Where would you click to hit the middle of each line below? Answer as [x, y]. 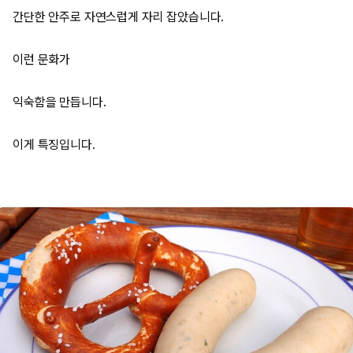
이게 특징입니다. [54, 145]
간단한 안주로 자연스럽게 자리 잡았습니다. [119, 17]
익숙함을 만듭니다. [59, 102]
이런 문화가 [42, 59]
